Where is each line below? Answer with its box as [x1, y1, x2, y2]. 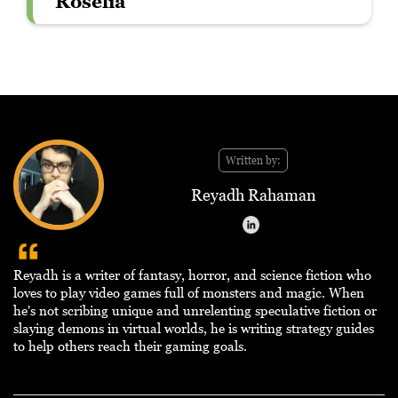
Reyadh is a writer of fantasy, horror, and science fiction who [13, 267, 371, 283]
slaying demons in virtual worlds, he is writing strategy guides [13, 320, 374, 337]
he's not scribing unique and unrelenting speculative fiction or [13, 302, 377, 319]
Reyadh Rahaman [190, 186, 316, 205]
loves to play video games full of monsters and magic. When [13, 284, 364, 301]
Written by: [226, 154, 281, 168]
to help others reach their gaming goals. [13, 338, 247, 354]
